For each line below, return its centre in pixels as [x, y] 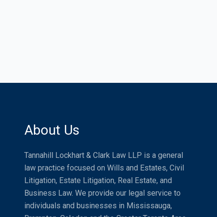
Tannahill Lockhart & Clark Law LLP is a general [104, 155]
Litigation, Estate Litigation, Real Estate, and [98, 181]
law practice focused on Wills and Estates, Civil [104, 168]
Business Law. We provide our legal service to [102, 193]
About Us [52, 130]
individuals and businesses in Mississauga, [98, 206]
